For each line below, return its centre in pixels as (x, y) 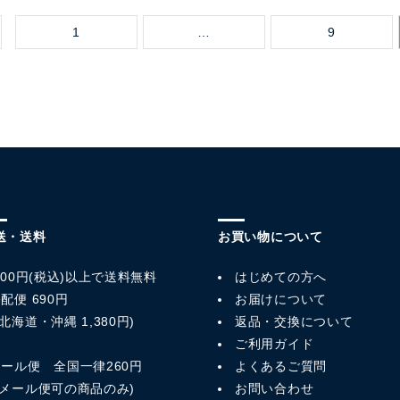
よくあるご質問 (281, 366)
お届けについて (281, 299)
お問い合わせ (275, 388)
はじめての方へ (281, 277)
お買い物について (271, 237)
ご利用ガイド (275, 344)
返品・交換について (294, 321)
